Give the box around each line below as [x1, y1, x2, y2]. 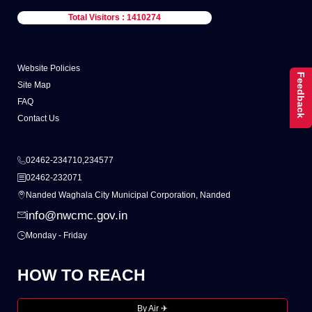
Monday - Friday [26, 231, 88, 241]
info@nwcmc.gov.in [26, 209, 128, 223]
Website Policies [17, 63, 80, 74]
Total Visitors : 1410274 [68, 13, 161, 23]
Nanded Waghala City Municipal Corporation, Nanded [26, 190, 231, 201]
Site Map [17, 80, 51, 91]
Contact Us [17, 114, 59, 124]
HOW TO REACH [17, 266, 146, 285]
